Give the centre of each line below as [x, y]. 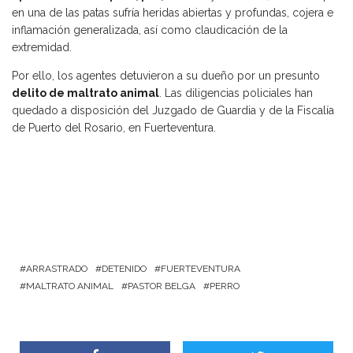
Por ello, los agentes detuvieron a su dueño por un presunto [166, 76]
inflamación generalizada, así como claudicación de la [150, 30]
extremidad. [42, 48]
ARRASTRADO [57, 269]
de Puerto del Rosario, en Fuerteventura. [115, 128]
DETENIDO [124, 269]
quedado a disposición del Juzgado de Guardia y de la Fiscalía [173, 111]
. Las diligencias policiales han [236, 93]
